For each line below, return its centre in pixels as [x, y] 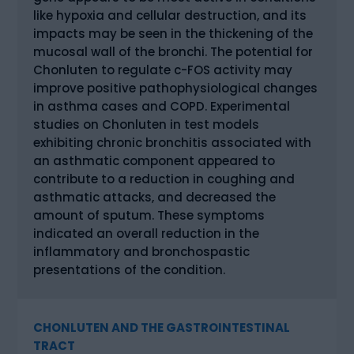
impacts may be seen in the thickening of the [173, 33]
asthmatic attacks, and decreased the [155, 197]
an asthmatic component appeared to [154, 160]
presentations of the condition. [130, 269]
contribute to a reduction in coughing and [164, 179]
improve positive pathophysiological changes [176, 88]
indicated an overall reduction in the [147, 233]
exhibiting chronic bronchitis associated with [173, 142]
